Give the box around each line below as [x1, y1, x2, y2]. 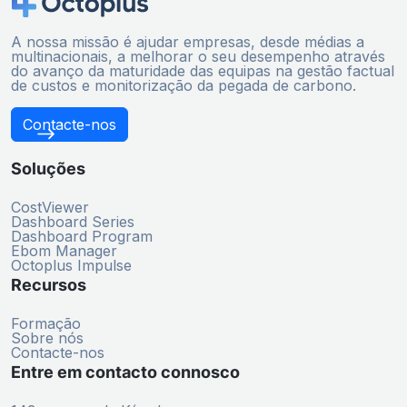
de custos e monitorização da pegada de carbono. [11, 75, 356, 94]
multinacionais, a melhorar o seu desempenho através [11, 46, 385, 65]
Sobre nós [11, 328, 84, 347]
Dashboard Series [11, 212, 134, 231]
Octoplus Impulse [11, 255, 132, 274]
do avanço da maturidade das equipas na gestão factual [11, 61, 394, 80]
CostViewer [11, 197, 89, 216]
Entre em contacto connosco [11, 362, 240, 382]
